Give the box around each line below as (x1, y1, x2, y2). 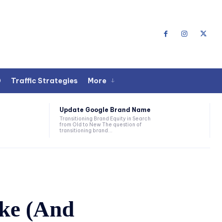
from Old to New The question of (59, 121, 142, 128)
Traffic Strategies (11, 76, 78, 85)
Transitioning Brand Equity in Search (59, 115, 151, 122)
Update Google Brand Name (59, 106, 151, 114)
